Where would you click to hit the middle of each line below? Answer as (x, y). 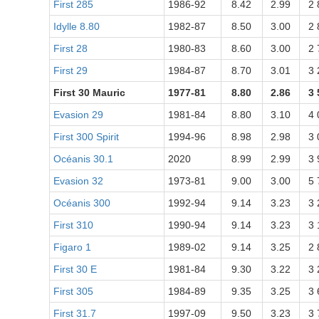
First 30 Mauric (89, 93)
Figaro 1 (72, 247)
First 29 (70, 70)
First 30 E (75, 269)
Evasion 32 (78, 181)
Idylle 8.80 (76, 26)
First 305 (73, 291)
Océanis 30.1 (83, 159)
